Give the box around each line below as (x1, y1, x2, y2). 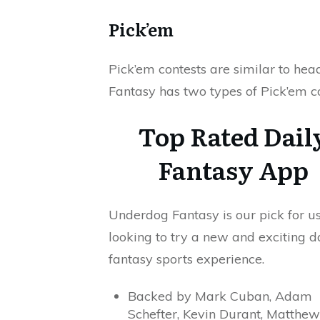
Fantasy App (157, 151, 309, 187)
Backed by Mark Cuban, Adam (128, 287, 312, 304)
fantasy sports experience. (109, 250, 264, 267)
